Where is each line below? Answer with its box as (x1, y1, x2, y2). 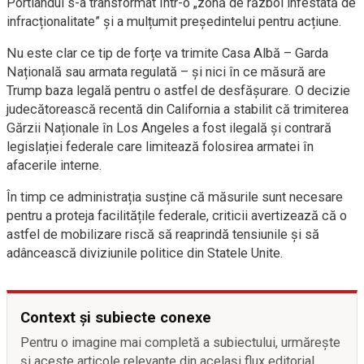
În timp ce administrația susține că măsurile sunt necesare (6, 189, 343, 205)
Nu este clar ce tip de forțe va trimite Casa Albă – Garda (6, 45, 328, 61)
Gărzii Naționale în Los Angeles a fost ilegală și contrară (6, 120, 331, 136)
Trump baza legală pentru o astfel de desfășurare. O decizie (6, 83, 350, 98)
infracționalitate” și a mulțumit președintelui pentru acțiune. (6, 14, 342, 29)
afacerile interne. (6, 158, 102, 173)
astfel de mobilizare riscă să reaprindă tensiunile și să (6, 227, 319, 242)
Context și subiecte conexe (20, 309, 211, 326)
